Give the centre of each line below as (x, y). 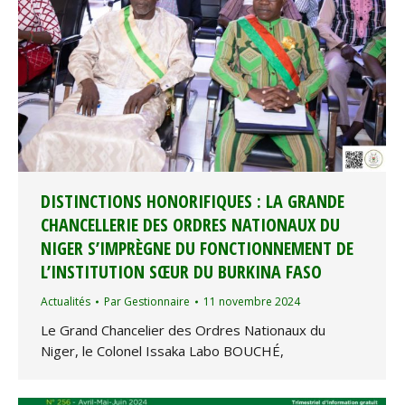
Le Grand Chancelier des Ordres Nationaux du (183, 330)
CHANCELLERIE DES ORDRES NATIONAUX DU (190, 225)
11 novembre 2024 (252, 302)
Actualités (66, 302)
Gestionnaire (157, 302)
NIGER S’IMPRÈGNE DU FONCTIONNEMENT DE (197, 249)
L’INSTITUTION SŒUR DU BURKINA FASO (181, 272)
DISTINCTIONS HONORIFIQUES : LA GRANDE (193, 202)
